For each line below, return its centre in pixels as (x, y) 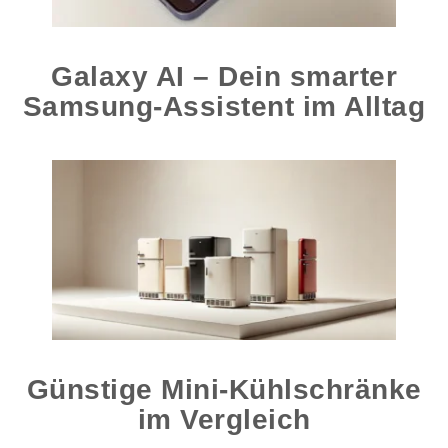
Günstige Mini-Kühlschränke (224, 390)
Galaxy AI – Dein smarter (224, 76)
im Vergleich (224, 420)
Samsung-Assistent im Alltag (224, 106)
